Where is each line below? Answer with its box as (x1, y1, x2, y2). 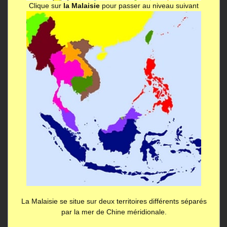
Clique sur (29, 2, 63, 10)
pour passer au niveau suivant (100, 2, 199, 10)
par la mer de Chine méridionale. (61, 208, 167, 216)
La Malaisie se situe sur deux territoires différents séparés (21, 197, 207, 205)
